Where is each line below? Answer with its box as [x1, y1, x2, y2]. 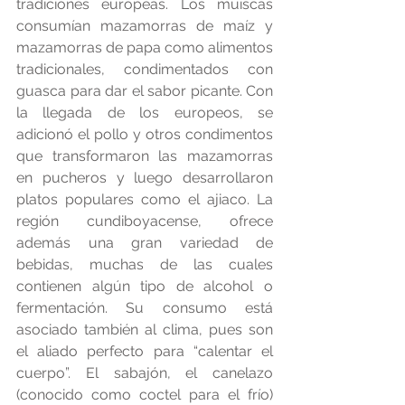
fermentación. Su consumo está [16, 299, 273, 317]
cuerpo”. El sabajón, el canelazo [16, 364, 273, 382]
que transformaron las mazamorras [16, 147, 273, 165]
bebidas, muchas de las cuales [16, 256, 273, 274]
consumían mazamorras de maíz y [16, 17, 273, 35]
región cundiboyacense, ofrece [16, 212, 273, 231]
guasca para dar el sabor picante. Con [16, 82, 273, 100]
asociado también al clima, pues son [16, 321, 273, 339]
